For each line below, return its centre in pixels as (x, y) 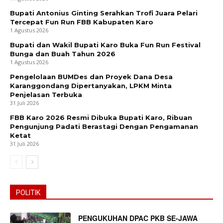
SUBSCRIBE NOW (111, 204)
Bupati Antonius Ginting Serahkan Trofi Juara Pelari (104, 13)
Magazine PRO (111, 72)
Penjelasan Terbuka (46, 95)
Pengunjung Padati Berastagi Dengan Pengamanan (104, 127)
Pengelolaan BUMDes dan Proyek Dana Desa (91, 77)
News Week (111, 60)
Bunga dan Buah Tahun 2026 (63, 54)
